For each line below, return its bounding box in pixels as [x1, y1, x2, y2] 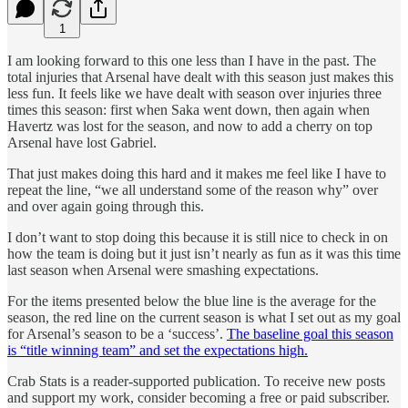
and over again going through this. [7, 198, 204, 214]
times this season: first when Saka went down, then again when [7, 101, 370, 117]
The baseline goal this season [227, 325, 393, 342]
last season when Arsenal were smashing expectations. [7, 261, 319, 278]
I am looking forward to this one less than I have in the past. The [7, 52, 376, 68]
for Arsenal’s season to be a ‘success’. [7, 325, 227, 342]
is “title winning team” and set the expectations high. [7, 342, 308, 358]
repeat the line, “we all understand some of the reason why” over [7, 181, 378, 198]
